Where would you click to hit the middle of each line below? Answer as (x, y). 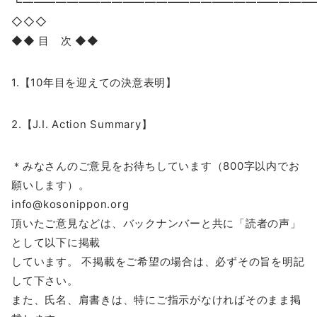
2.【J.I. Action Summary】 (82, 124)
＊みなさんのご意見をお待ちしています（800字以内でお (156, 166)
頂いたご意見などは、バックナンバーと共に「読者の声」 (156, 223)
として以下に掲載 (56, 242)
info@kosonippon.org (70, 204)
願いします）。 (51, 185)
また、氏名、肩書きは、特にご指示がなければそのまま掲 (156, 299)
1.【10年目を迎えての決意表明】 (94, 82)
